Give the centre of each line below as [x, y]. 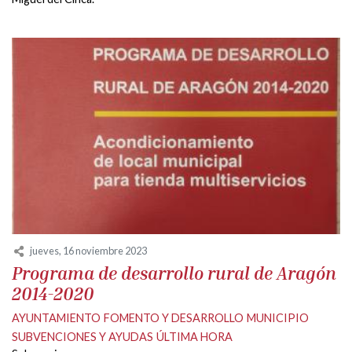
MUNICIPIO [278, 317]
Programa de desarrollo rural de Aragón [174, 273]
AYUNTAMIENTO [56, 317]
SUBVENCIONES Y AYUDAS [82, 336]
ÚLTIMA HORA [194, 336]
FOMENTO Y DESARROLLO [174, 317]
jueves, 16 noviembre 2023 [88, 250]
